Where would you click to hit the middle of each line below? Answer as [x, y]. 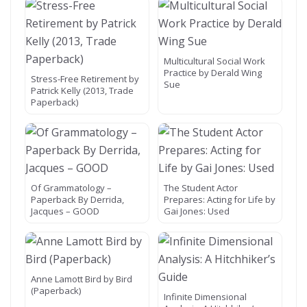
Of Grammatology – [71, 188]
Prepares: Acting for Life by [220, 199]
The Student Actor [201, 188]
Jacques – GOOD [65, 211]
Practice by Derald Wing [213, 73]
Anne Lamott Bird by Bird [82, 279]
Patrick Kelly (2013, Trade [82, 90]
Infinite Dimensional [205, 297]
